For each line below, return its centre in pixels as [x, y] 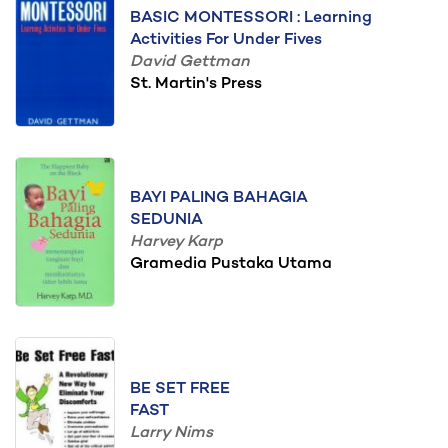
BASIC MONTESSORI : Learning [251, 18]
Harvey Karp [176, 242]
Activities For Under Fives [226, 40]
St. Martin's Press [196, 84]
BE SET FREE [180, 389]
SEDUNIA [166, 220]
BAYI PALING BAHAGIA [219, 198]
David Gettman [190, 62]
